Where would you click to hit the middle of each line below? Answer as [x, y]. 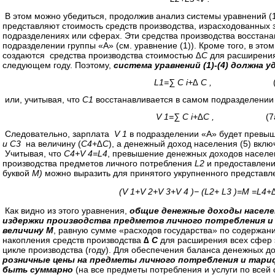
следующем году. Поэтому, [58, 65]
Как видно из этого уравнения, [66, 211]
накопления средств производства [72, 240]
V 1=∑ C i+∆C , [184, 117]
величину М [28, 230]
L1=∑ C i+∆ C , [184, 82]
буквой [17, 173]
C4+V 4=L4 [86, 153]
